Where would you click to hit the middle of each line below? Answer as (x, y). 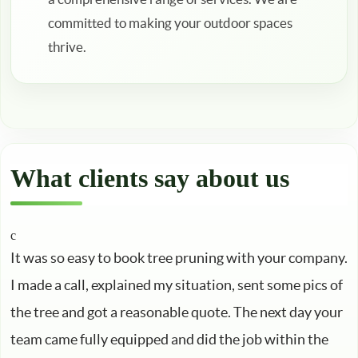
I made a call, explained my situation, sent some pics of (177, 285)
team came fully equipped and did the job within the (169, 340)
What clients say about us (150, 179)
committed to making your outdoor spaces (170, 23)
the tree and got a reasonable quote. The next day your (177, 312)
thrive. (67, 47)
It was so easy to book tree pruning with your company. (179, 258)
